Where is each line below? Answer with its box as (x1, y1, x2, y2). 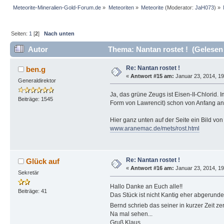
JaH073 (194, 4, 214, 11)
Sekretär (17, 169, 39, 175)
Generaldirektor (17, 77, 56, 83)
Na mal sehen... (109, 210, 152, 217)
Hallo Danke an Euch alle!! (109, 182, 182, 190)
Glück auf (26, 157, 60, 166)
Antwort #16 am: (130, 165, 174, 171)
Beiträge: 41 (17, 188, 47, 194)
